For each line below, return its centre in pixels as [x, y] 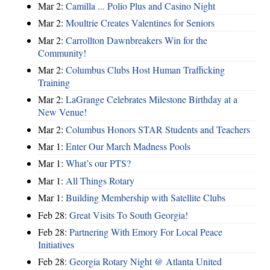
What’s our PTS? [98, 163]
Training [54, 82]
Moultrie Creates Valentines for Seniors [140, 23]
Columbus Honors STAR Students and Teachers [158, 129]
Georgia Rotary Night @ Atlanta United [146, 262]
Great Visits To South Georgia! [129, 215]
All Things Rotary [100, 180]
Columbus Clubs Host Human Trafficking [145, 69]
